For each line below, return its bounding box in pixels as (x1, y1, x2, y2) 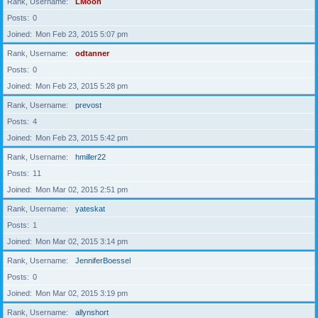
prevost (75, 101, 102, 110)
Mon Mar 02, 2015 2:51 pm (35, 185, 128, 194)
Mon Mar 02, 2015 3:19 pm (35, 289, 128, 298)
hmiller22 (75, 153, 106, 162)
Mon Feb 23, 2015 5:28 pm (35, 82, 128, 91)
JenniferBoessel (75, 256, 131, 265)
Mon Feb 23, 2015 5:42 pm (35, 133, 128, 143)
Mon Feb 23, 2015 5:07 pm (35, 30, 128, 39)
